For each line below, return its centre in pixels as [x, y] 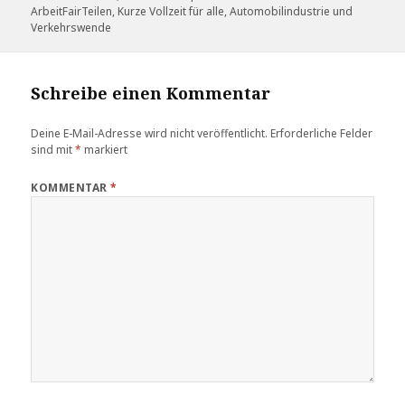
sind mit [53, 150]
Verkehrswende [71, 27]
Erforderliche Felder [322, 134]
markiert [105, 150]
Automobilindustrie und [292, 11]
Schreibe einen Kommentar [151, 94]
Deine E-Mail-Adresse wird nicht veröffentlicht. [150, 134]
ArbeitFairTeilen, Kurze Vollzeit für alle [128, 11]
